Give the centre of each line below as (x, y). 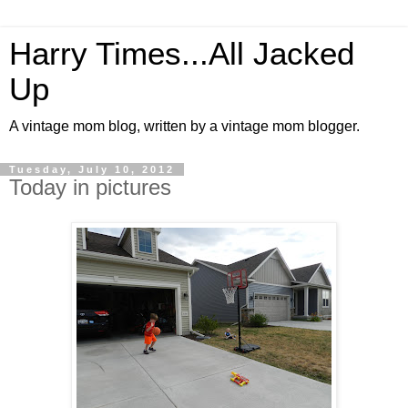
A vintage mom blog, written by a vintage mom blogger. (184, 126)
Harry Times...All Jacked (182, 54)
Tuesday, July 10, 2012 (92, 169)
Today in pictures (90, 187)
